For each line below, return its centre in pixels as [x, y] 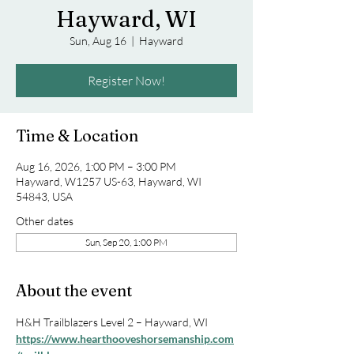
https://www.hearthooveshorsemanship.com [125, 339]
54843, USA [44, 196]
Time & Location [77, 136]
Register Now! [126, 81]
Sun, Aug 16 [98, 41]
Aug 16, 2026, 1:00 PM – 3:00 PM [96, 166]
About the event [74, 290]
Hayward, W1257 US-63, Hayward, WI [109, 181]
